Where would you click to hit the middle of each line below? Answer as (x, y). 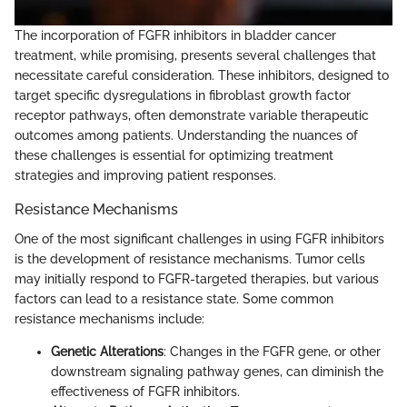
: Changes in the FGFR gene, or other (272, 351)
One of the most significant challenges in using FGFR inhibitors (199, 238)
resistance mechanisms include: (109, 318)
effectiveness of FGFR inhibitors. (145, 391)
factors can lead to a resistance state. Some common (174, 298)
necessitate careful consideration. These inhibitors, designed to (202, 76)
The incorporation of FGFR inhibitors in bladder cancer (175, 36)
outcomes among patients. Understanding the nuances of (186, 136)
